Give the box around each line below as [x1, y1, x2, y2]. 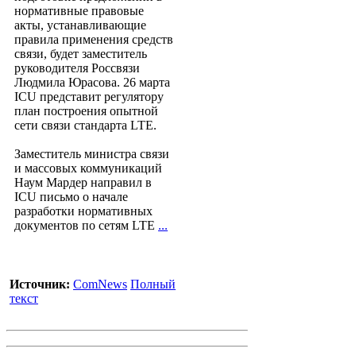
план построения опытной [14, 104, 158, 118]
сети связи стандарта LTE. [14, 118, 157, 132]
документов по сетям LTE [14, 219, 158, 232]
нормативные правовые [14, 4, 144, 17]
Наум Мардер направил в [14, 176, 152, 189]
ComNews [73, 277, 127, 291]
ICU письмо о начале [14, 190, 128, 203]
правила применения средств [14, 33, 173, 46]
